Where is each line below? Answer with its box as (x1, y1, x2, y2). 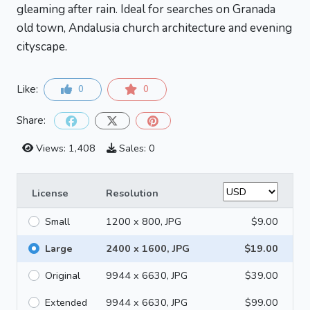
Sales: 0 (119, 140, 155, 155)
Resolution (105, 185, 158, 200)
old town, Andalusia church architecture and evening (17, 19, 292, 36)
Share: (17, 113, 46, 127)
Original (45, 268, 80, 282)
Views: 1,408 (36, 140, 95, 155)
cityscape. (17, 38, 67, 55)
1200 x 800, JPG (105, 214, 181, 228)
